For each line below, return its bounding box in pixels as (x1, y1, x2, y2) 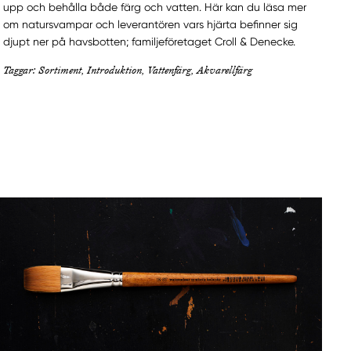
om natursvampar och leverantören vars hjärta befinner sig (3, 18, 299, 31)
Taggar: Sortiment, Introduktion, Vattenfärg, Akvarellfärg (3, 63, 253, 78)
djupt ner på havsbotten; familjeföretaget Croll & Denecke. (3, 35, 296, 49)
